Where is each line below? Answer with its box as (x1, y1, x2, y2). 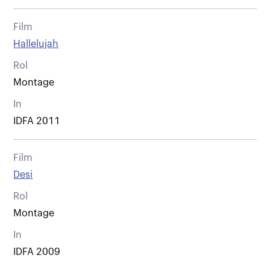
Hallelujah (13, 39, 59, 49)
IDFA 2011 (13, 116, 61, 126)
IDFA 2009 (13, 246, 61, 257)
